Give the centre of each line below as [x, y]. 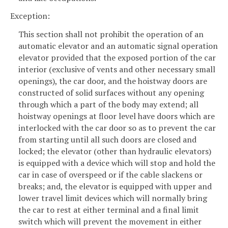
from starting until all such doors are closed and [107, 140]
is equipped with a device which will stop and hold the [117, 163]
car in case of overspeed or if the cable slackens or [110, 175]
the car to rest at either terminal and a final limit [109, 210]
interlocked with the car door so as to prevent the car [117, 128]
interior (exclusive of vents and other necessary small [117, 69]
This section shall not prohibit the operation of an [111, 34]
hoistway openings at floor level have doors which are [117, 116]
